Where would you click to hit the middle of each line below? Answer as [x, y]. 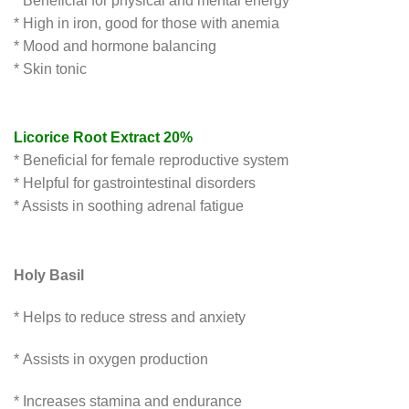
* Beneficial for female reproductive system [151, 161]
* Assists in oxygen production [111, 359]
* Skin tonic [50, 68]
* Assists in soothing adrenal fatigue [129, 206]
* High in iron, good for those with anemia [147, 23]
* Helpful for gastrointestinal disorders [135, 184]
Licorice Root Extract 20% [103, 138]
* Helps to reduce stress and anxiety [130, 317]
